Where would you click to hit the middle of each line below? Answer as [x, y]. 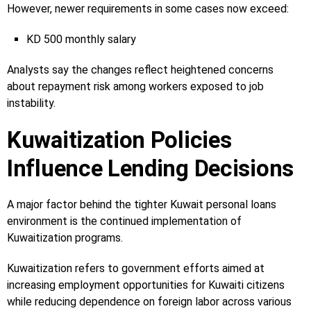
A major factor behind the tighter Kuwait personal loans [142, 204]
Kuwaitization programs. [65, 237]
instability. [31, 103]
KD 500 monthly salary [81, 39]
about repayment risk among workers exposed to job [135, 86]
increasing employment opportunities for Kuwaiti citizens [146, 285]
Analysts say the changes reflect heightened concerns [140, 69]
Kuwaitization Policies [119, 140]
